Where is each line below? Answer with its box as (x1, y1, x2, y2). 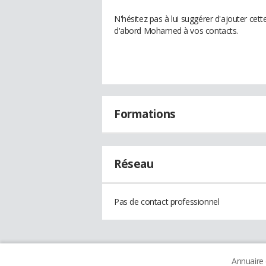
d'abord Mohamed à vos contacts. (114, 25, 238, 36)
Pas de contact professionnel (114, 196, 220, 207)
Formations (114, 106, 176, 122)
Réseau (114, 156, 154, 172)
